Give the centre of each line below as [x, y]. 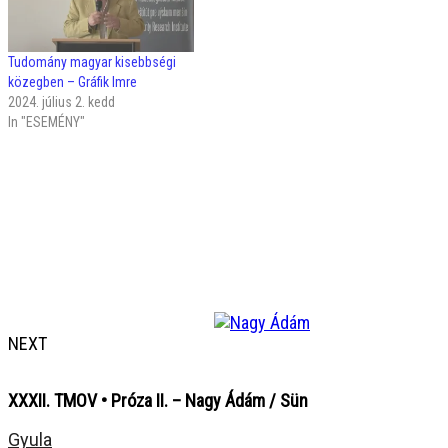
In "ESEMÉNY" [46, 122]
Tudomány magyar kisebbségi [92, 62]
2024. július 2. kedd [61, 102]
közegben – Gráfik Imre [72, 82]
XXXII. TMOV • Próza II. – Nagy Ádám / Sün [158, 400]
